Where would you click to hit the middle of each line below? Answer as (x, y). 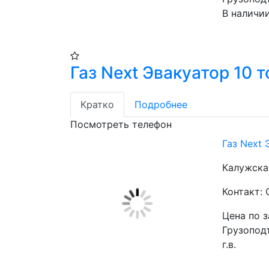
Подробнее (161, 105)
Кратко (97, 105)
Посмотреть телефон (121, 125)
